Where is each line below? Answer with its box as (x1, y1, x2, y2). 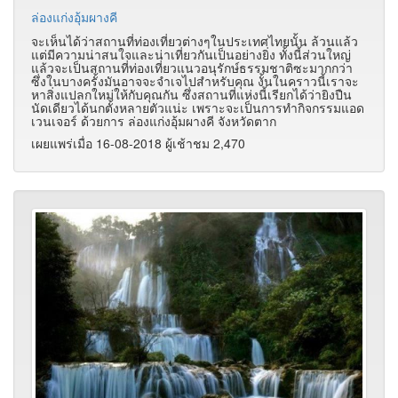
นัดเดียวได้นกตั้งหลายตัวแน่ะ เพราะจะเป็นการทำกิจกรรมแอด (31, 98, 364, 116)
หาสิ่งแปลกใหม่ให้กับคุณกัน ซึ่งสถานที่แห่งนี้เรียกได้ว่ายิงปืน (31, 84, 352, 103)
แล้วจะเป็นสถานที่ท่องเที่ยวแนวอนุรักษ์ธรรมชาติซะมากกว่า (31, 58, 353, 76)
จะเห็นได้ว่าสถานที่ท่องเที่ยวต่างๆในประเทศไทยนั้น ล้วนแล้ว (31, 31, 358, 50)
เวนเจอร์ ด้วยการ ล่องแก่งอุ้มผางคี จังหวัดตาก (31, 111, 276, 130)
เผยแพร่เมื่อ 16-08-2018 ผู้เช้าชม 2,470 (31, 133, 245, 152)
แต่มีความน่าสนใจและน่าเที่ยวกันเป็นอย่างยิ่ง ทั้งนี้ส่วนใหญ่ (31, 44, 351, 63)
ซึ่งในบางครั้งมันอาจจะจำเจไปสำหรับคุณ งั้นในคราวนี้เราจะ (31, 71, 359, 90)
